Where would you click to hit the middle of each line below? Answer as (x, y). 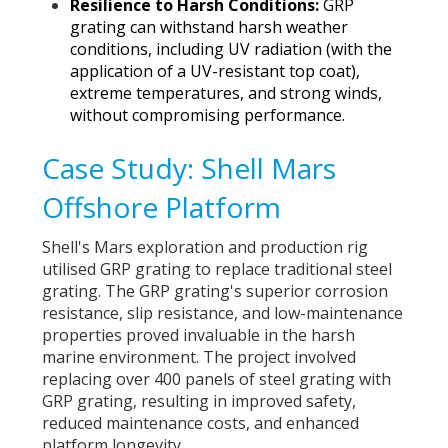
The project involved (280, 356)
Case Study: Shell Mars (189, 167)
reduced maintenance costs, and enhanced (201, 422)
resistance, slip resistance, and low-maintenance (223, 312)
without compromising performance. (207, 115)
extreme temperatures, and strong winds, (225, 93)
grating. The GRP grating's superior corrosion (215, 290)
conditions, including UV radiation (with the (230, 49)
